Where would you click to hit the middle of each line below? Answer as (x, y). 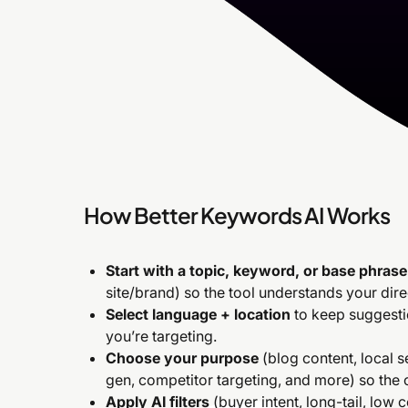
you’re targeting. (161, 337)
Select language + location (198, 315)
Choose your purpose (182, 358)
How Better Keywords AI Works (237, 215)
